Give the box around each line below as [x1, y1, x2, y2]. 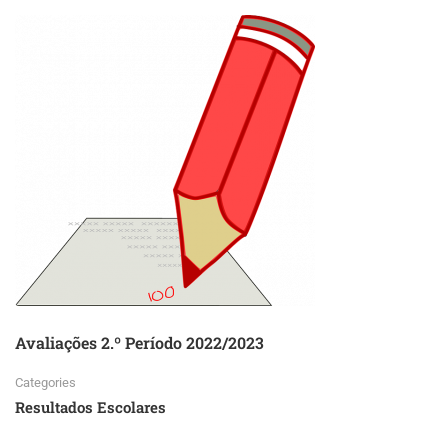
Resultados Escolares [15, 397, 166, 418]
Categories [15, 375, 76, 391]
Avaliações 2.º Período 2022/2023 [15, 332, 264, 354]
